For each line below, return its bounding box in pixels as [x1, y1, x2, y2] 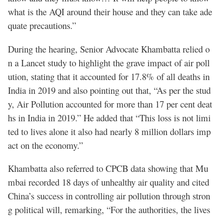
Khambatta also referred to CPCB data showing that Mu [8, 162, 208, 175]
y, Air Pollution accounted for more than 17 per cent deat [8, 97, 212, 110]
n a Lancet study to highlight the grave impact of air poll [8, 56, 210, 69]
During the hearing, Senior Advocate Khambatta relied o [8, 42, 210, 55]
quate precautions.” [8, 19, 76, 32]
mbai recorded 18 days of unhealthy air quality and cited [8, 176, 209, 189]
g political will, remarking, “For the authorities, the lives [8, 203, 210, 216]
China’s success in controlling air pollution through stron [8, 190, 210, 202]
